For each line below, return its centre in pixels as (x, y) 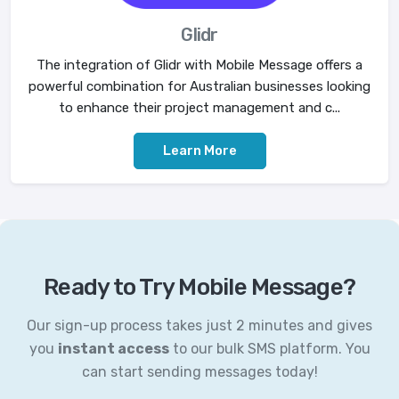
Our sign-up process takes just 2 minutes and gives (199, 326)
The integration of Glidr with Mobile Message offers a (199, 65)
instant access (113, 349)
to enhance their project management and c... (199, 108)
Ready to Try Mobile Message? (199, 288)
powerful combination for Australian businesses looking (199, 87)
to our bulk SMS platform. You (269, 349)
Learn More (199, 151)
